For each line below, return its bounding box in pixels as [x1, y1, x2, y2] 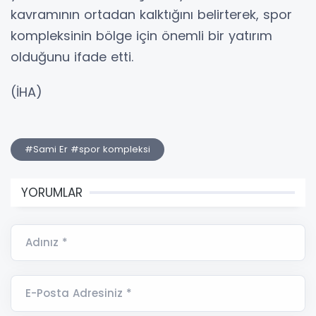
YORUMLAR [21, 184, 83, 202]
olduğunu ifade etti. [11, 48, 133, 66]
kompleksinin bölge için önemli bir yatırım [11, 27, 272, 45]
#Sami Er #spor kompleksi [25, 142, 150, 157]
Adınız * [25, 235, 68, 250]
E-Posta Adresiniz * [25, 286, 132, 301]
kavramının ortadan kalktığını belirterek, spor [11, 6, 292, 24]
